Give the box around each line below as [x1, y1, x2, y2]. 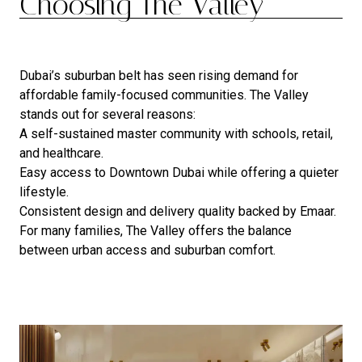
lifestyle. [19, 184, 69, 200]
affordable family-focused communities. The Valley [19, 87, 309, 103]
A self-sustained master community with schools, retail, [19, 126, 333, 142]
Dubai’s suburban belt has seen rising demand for [19, 68, 298, 84]
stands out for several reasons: [19, 107, 196, 123]
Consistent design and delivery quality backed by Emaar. [19, 204, 336, 220]
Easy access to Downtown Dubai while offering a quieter [19, 165, 339, 181]
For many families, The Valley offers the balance [19, 223, 292, 239]
